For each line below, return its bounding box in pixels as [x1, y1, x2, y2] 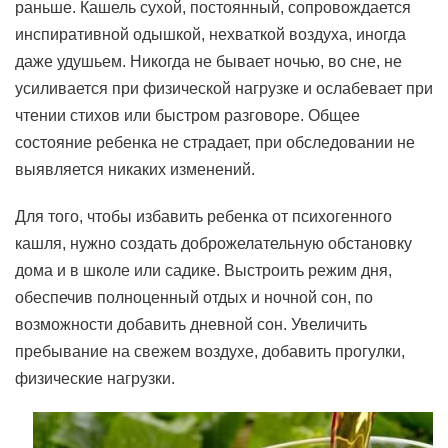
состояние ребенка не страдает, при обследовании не [15, 134, 415, 151]
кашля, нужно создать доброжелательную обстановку [15, 235, 412, 252]
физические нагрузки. [15, 370, 175, 387]
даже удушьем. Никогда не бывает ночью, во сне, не [15, 53, 402, 70]
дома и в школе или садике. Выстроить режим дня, [15, 262, 392, 279]
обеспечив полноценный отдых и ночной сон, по [15, 289, 373, 306]
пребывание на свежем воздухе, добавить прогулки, [15, 343, 405, 360]
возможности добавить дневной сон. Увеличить [15, 316, 367, 333]
